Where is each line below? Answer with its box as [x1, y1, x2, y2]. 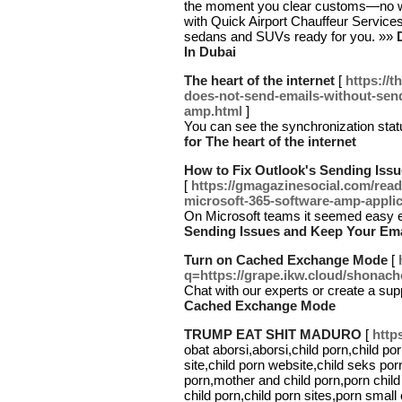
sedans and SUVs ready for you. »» [184, 29, 397, 44]
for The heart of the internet [184, 134, 356, 149]
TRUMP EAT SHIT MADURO [184, 327, 362, 342]
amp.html [184, 103, 242, 118]
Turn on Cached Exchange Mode [184, 252, 388, 267]
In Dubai [184, 44, 236, 59]
